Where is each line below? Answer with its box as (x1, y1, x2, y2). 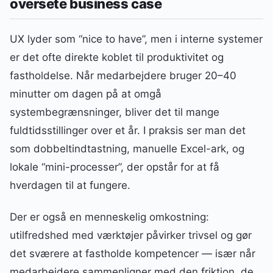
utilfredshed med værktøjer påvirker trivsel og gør (10, 229, 252, 242)
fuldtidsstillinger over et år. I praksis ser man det (10, 124, 246, 137)
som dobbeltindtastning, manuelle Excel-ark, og (10, 143, 244, 155)
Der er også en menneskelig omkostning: (10, 211, 209, 224)
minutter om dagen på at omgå (10, 88, 161, 101)
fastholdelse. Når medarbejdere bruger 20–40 (10, 69, 236, 82)
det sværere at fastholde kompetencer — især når (10, 247, 255, 260)
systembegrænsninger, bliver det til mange (10, 106, 219, 119)
